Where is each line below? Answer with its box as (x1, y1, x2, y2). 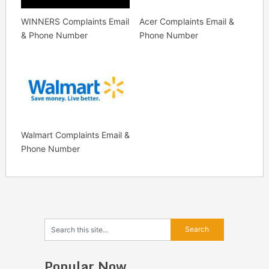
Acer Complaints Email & (139, 16, 234, 26)
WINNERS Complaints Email (20, 16, 129, 26)
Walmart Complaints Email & (20, 129, 130, 140)
